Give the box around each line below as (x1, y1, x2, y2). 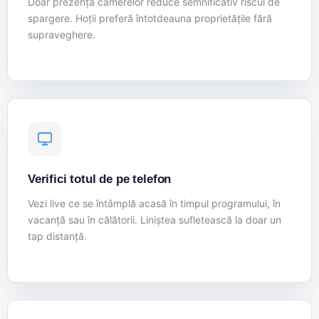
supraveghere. (28, 28, 95, 41)
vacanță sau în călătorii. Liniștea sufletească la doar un (28, 214, 281, 226)
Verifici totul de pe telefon (28, 172, 172, 187)
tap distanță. (28, 230, 87, 243)
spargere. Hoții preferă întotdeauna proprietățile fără (28, 12, 272, 25)
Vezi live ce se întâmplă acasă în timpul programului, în (28, 197, 281, 210)
